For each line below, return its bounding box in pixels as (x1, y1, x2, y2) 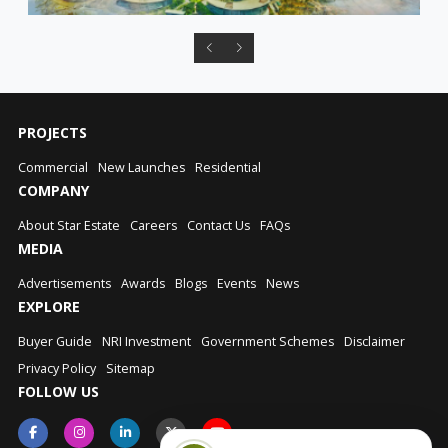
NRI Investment (102, 332, 191, 350)
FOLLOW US (18, 381, 99, 401)
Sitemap (106, 359, 155, 377)
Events (217, 274, 256, 292)
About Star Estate (18, 216, 120, 234)
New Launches (98, 158, 185, 176)
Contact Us (187, 216, 250, 234)
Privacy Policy (18, 359, 96, 377)
